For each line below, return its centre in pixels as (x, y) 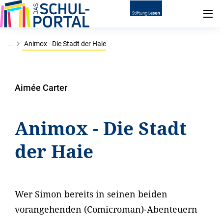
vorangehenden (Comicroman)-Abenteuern (106, 209)
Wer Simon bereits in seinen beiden (91, 194)
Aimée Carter (41, 88)
